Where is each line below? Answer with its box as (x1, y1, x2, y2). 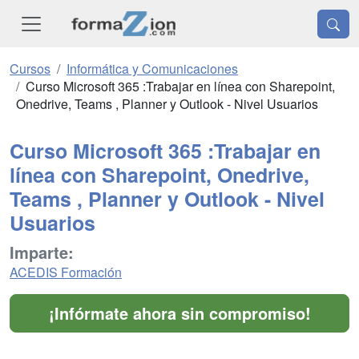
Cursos (10, 59, 50, 79)
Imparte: (10, 240, 74, 264)
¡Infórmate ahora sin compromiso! (48, 301, 311, 325)
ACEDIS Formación (10, 263, 122, 282)
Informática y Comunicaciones (67, 59, 238, 79)
